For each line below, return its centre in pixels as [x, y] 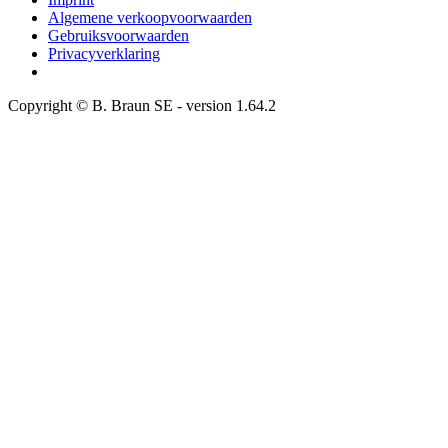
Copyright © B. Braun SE [90, 105]
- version [204, 105]
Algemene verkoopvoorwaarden [150, 17]
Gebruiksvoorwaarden [118, 35]
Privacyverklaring [104, 53]
